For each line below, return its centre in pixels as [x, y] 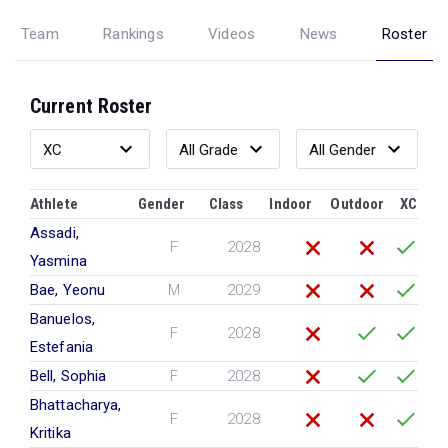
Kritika [50, 433]
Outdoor [357, 204]
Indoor [291, 204]
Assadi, [54, 233]
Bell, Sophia [68, 376]
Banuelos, [62, 319]
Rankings [133, 33]
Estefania [61, 347]
